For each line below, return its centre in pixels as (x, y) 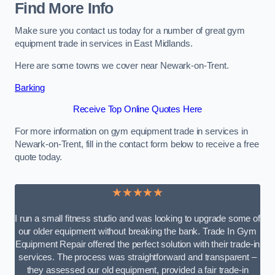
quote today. (39, 157)
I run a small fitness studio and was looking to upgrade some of (137, 219)
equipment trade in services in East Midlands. (104, 44)
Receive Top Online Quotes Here (137, 110)
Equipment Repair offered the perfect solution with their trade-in (137, 245)
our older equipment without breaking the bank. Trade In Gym (137, 232)
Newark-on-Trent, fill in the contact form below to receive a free (137, 144)
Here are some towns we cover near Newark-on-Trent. (122, 65)
